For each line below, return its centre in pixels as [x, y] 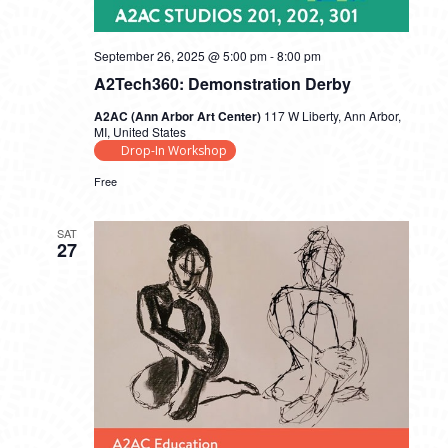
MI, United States [139, 132]
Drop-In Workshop [173, 151]
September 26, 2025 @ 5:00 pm [180, 56]
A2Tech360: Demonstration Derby [222, 84]
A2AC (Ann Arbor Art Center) [178, 116]
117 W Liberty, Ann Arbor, [332, 116]
